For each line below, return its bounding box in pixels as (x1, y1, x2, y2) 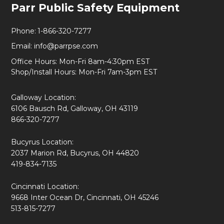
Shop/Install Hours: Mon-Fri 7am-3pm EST (11, 67, 157, 77)
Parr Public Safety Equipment (11, 1, 179, 14)
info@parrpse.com (34, 41, 98, 51)
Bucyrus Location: (11, 137, 73, 147)
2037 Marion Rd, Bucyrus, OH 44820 (11, 148, 139, 158)
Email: (11, 41, 34, 51)
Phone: (11, 26, 36, 36)
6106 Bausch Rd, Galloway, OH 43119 (11, 104, 138, 113)
